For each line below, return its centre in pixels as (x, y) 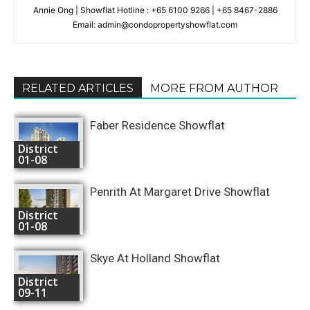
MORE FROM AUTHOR (214, 88)
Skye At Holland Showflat (155, 258)
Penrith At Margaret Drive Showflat (180, 191)
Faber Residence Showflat (157, 125)
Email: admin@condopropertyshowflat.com (155, 24)
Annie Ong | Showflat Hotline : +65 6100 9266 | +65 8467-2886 (155, 10)
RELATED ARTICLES (78, 88)
